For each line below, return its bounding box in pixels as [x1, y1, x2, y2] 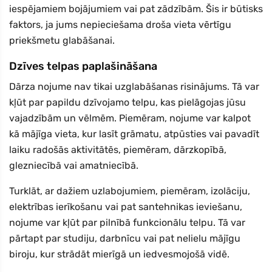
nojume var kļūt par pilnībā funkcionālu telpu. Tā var [9, 217, 245, 229]
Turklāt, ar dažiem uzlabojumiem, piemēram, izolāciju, [9, 185, 250, 197]
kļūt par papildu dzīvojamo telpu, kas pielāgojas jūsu [9, 97, 246, 109]
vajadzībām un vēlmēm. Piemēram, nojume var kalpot [9, 112, 251, 124]
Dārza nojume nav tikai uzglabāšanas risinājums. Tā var [9, 81, 259, 93]
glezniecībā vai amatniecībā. [9, 160, 138, 172]
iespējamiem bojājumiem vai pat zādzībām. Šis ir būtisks [9, 3, 263, 15]
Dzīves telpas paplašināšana [9, 59, 157, 73]
